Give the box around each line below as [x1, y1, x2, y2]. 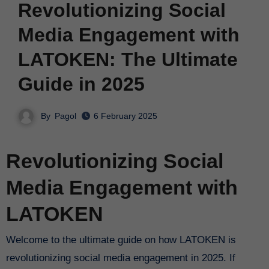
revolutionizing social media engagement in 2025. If [5, 252, 235, 264]
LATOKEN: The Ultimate [17, 48, 238, 70]
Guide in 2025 [17, 73, 145, 95]
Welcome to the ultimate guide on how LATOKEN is [5, 234, 16, 246]
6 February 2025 [94, 111, 157, 121]
